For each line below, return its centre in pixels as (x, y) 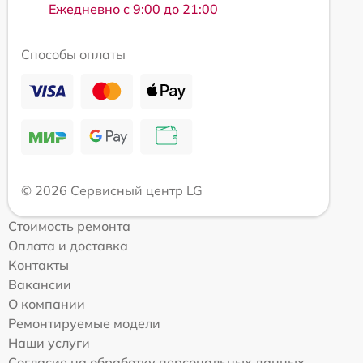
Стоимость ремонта (69, 226)
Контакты (38, 265)
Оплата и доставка (68, 246)
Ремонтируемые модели (84, 324)
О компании (47, 304)
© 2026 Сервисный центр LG (112, 191)
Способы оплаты (73, 55)
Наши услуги (49, 343)
